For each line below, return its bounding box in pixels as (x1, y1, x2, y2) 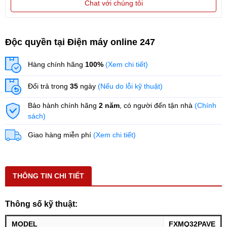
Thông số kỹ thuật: (5, 199, 78, 208)
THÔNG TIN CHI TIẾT (13, 171, 84, 180)
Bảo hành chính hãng (28, 101, 99, 109)
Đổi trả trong (28, 82, 70, 90)
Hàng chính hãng (28, 60, 85, 68)
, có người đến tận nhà (120, 101, 195, 109)
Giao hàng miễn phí (28, 131, 93, 139)
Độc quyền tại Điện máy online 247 (5, 36, 155, 47)
